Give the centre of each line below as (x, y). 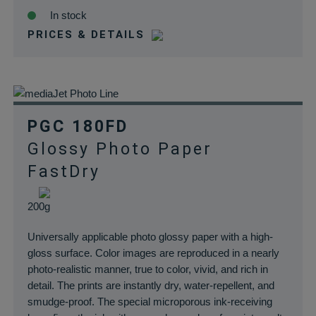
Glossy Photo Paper (120, 149)
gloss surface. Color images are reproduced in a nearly (153, 253)
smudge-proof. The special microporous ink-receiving (150, 302)
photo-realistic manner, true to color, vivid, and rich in (147, 269)
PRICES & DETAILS (86, 35)
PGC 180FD (78, 127)
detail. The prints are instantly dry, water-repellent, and (151, 285)
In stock (68, 15)
